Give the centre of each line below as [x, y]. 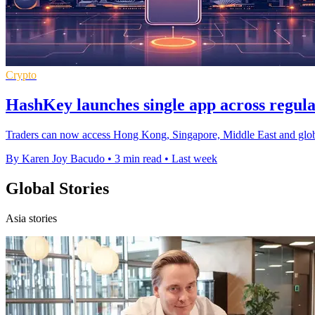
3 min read [138, 158]
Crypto [21, 75]
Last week [194, 158]
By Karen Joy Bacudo [55, 158]
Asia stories [31, 218]
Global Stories [57, 188]
